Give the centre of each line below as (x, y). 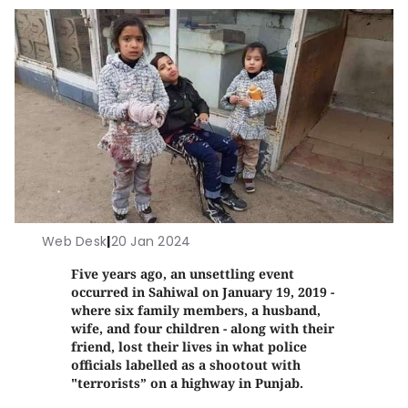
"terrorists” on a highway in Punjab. (188, 382)
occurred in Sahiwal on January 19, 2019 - (203, 291)
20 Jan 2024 (151, 241)
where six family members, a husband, (196, 310)
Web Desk (75, 241)
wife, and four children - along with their (203, 328)
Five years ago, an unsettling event (183, 273)
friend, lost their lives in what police (189, 346)
